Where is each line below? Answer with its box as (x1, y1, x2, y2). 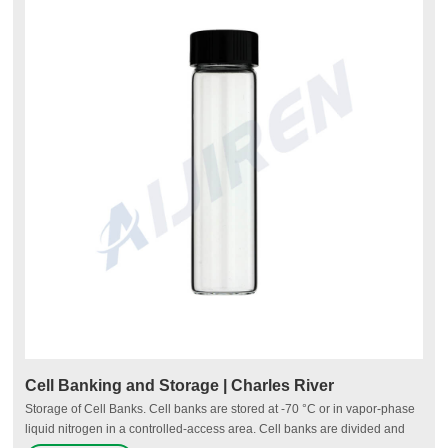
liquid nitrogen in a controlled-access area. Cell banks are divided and (25, 421, 406, 436)
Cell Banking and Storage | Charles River (25, 376, 335, 394)
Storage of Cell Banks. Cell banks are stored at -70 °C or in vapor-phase (25, 401, 416, 416)
